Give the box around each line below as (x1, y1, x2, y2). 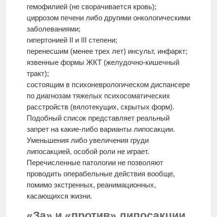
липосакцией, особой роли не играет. (26, 147, 149, 155)
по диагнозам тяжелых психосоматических (26, 91, 170, 100)
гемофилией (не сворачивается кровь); (26, 2, 156, 11)
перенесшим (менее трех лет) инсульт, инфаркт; (26, 46, 187, 55)
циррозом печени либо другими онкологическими (26, 13, 190, 22)
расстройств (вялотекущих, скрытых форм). (26, 102, 174, 111)
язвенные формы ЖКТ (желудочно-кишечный (26, 58, 179, 66)
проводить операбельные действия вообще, (26, 169, 175, 178)
